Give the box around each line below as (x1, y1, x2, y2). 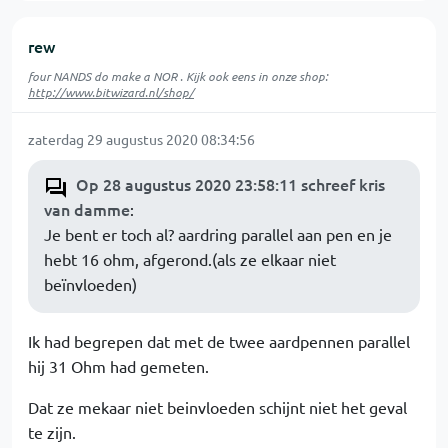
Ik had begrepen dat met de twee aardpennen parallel (28, 331, 410, 351)
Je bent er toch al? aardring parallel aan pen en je (44, 224, 392, 244)
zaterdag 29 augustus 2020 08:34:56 (28, 130, 255, 148)
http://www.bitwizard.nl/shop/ (28, 84, 194, 100)
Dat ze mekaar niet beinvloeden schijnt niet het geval (28, 397, 407, 417)
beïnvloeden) (44, 274, 137, 294)
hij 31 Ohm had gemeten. (28, 356, 209, 376)
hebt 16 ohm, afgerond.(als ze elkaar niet (44, 249, 336, 269)
